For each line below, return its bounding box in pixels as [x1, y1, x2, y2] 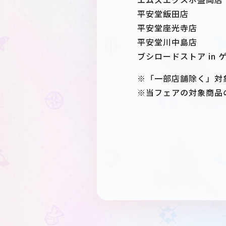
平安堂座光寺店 [137, 22, 197, 34]
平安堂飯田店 [137, 8, 189, 20]
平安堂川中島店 [137, 36, 197, 48]
